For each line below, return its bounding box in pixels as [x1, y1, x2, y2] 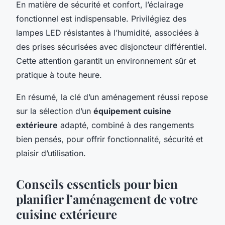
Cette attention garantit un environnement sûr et [16, 55, 196, 66]
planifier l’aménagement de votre [16, 190, 198, 207]
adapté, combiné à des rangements [58, 120, 194, 130]
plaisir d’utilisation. [16, 148, 86, 158]
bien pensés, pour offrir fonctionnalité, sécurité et [16, 134, 203, 144]
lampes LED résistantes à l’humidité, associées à [16, 27, 199, 38]
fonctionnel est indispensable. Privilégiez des [16, 13, 186, 24]
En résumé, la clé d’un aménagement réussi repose [16, 91, 208, 102]
